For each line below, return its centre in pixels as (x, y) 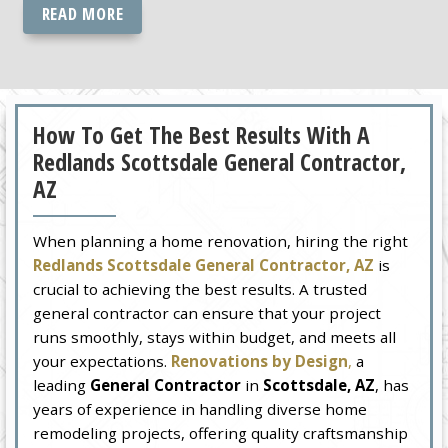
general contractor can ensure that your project (207, 313)
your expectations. (102, 361)
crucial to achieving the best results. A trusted (200, 289)
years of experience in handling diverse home (200, 409)
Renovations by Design (260, 361)
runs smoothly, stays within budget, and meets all (215, 337)
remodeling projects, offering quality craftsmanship (221, 433)
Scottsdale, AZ (319, 385)
